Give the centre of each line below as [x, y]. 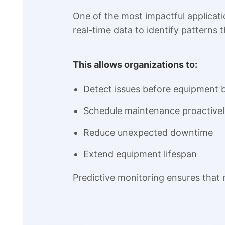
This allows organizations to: [135, 65]
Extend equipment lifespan [140, 154]
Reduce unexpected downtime [148, 133]
